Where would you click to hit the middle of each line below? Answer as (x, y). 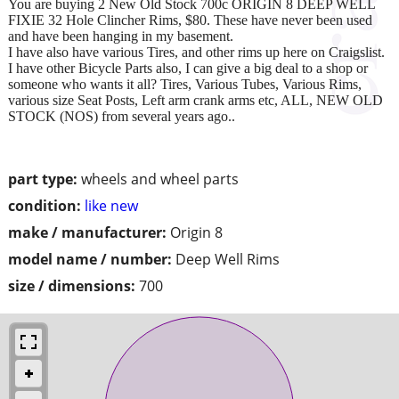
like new (111, 206)
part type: (43, 179)
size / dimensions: (72, 286)
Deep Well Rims (228, 260)
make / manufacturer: (87, 233)
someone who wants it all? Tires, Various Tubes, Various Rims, (185, 85)
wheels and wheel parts (160, 179)
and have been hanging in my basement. (121, 37)
